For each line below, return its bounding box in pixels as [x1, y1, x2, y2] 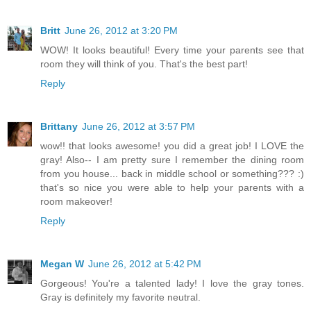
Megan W [40, 258, 84, 269]
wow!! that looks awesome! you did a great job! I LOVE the [40, 140, 304, 151]
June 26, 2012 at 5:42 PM [88, 258, 201, 269]
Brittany [40, 121, 78, 132]
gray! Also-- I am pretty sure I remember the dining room [40, 154, 304, 165]
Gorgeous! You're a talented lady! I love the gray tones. [40, 277, 304, 289]
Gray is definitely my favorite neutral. [40, 291, 201, 303]
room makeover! [40, 196, 112, 207]
